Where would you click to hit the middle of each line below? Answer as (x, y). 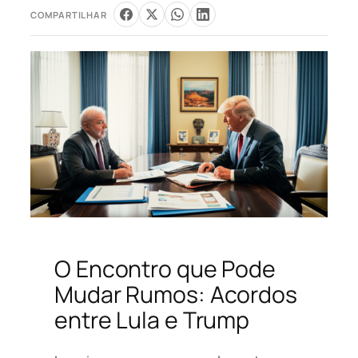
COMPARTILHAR (69, 14)
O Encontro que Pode (165, 268)
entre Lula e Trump (152, 320)
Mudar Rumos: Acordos (176, 294)
